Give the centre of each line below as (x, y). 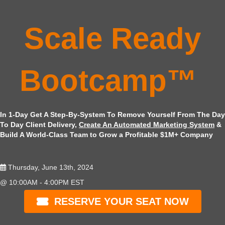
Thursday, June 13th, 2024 (51, 167)
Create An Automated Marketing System (147, 125)
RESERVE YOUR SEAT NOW (121, 201)
